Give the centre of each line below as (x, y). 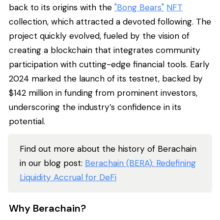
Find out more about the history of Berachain (108, 149)
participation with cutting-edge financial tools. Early (109, 64)
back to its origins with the (62, 7)
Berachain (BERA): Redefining (140, 163)
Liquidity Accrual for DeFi (68, 177)
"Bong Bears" (139, 7)
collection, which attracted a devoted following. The (110, 21)
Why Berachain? (47, 208)
